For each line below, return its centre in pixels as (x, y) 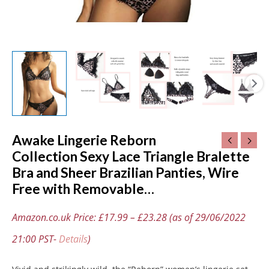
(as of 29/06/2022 (206, 217)
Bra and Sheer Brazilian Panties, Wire (125, 173)
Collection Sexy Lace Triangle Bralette (131, 156)
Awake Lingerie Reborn (84, 140)
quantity (28, 59)
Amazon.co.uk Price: (55, 217)
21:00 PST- (35, 239)
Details (73, 239)
